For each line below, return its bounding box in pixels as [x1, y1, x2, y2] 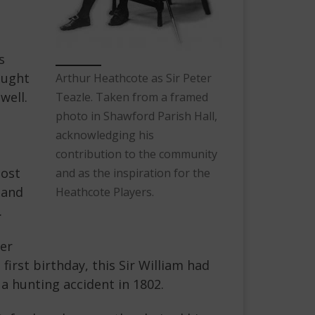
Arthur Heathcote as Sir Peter [56, 70, 212, 86]
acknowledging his [56, 127, 154, 143]
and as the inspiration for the [56, 165, 210, 181]
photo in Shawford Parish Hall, [56, 108, 217, 124]
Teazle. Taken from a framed [56, 89, 208, 105]
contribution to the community [56, 146, 217, 162]
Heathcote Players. [56, 184, 154, 200]
